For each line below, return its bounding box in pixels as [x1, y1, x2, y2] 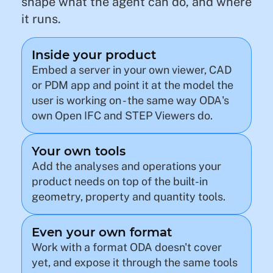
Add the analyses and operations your [32, 160, 221, 172]
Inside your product [32, 48, 156, 62]
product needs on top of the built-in [32, 175, 208, 188]
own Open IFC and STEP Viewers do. [32, 109, 213, 122]
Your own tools [32, 144, 126, 158]
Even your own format [32, 225, 172, 239]
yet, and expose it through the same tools [32, 256, 238, 269]
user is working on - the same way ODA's [32, 94, 229, 107]
